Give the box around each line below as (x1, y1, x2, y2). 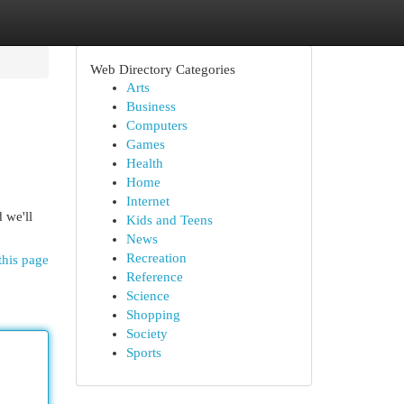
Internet (125, 194, 170, 208)
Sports (125, 345, 161, 360)
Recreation (125, 251, 187, 265)
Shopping (125, 308, 180, 322)
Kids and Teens (125, 213, 213, 227)
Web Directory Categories (89, 61, 235, 77)
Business (125, 99, 176, 114)
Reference (125, 270, 183, 284)
